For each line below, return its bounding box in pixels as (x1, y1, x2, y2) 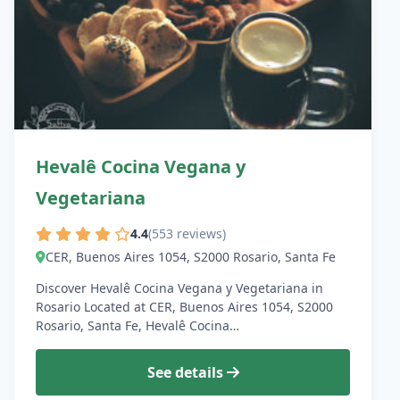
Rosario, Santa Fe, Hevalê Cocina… (36, 317, 239, 335)
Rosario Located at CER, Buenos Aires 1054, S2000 (36, 298, 333, 316)
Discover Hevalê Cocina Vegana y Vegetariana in (36, 279, 323, 297)
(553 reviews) (148, 225, 226, 243)
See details (146, 362, 227, 383)
